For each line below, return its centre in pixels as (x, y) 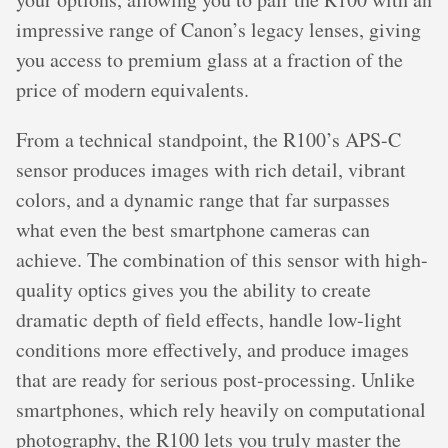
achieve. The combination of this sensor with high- (222, 259)
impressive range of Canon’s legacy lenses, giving (218, 29)
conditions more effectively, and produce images (212, 349)
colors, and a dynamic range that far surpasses (203, 199)
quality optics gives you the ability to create (193, 289)
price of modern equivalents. (132, 89)
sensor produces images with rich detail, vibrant (211, 169)
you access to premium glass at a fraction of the (209, 59)
